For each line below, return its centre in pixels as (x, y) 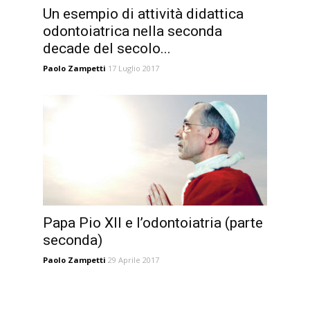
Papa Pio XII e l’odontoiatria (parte (153, 223)
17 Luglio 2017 (134, 68)
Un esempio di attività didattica (143, 14)
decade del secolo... (107, 48)
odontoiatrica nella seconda (133, 31)
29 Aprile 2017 (134, 260)
